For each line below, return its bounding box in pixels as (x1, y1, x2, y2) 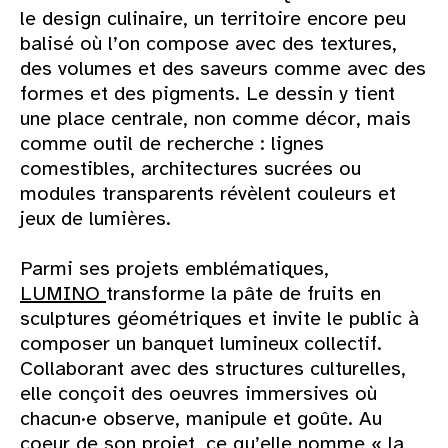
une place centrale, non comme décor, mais (20, 106, 411, 132)
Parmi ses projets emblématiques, (20, 256, 329, 282)
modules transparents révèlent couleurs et (20, 181, 396, 207)
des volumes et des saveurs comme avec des (20, 56, 426, 82)
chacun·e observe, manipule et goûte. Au (20, 406, 382, 432)
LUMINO (20, 281, 106, 307)
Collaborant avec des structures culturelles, (20, 356, 406, 382)
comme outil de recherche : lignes (20, 131, 324, 157)
